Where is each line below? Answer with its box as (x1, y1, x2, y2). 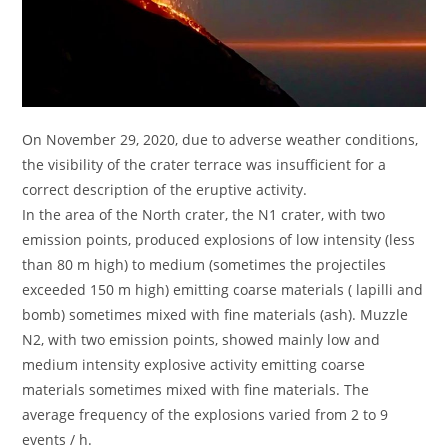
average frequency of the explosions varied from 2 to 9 (22, 404, 389, 424)
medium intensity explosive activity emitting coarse (22, 354, 366, 374)
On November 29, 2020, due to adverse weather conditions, (22, 129, 419, 149)
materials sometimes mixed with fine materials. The (22, 379, 370, 399)
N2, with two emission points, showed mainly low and (22, 329, 381, 349)
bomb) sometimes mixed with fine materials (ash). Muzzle (22, 304, 409, 324)
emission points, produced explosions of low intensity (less (22, 229, 416, 249)
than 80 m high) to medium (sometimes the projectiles (22, 254, 387, 274)
